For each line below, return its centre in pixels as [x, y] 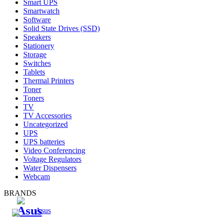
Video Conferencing [54, 150]
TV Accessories [47, 115]
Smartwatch [41, 11]
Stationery [39, 46]
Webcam [37, 176]
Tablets [34, 72]
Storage [35, 54]
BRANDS [20, 193]
